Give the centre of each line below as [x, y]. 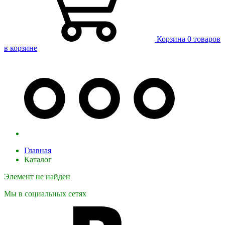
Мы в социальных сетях [45, 193]
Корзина [171, 39]
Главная [38, 150]
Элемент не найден [37, 176]
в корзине [21, 48]
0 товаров [204, 39]
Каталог [38, 159]
